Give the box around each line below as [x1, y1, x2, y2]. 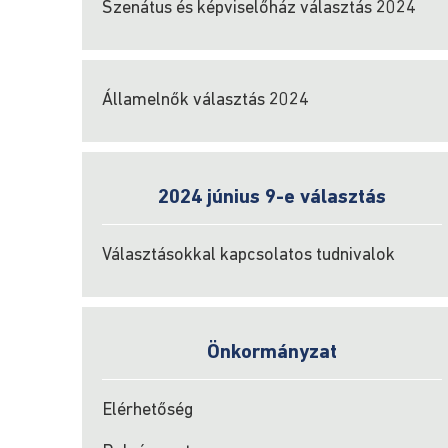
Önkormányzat [207, 343, 337, 363]
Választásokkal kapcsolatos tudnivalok [102, 246, 395, 265]
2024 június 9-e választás [158, 188, 386, 208]
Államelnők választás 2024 [102, 91, 309, 110]
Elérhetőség [102, 401, 193, 420]
